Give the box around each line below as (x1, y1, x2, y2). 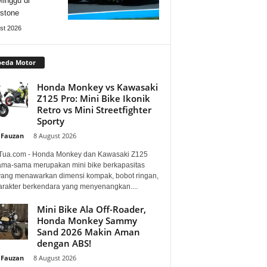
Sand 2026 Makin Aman (36, 225, 140, 238)
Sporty (36, 114, 64, 127)
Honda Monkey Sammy (36, 214, 137, 226)
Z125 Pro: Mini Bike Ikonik (36, 92, 150, 104)
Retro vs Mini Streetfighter (36, 103, 151, 116)
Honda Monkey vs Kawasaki (36, 80, 158, 93)
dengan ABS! (36, 237, 91, 249)
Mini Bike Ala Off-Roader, (36, 203, 146, 215)
